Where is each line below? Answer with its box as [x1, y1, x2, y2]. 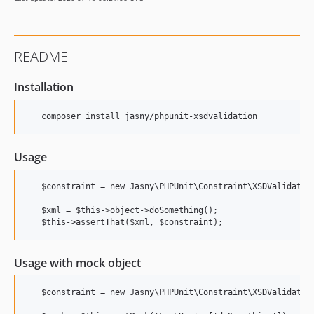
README [14, 47, 68, 66]
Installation [14, 79, 74, 95]
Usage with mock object [14, 255, 141, 271]
